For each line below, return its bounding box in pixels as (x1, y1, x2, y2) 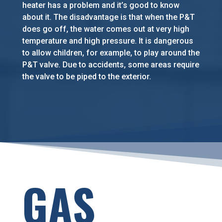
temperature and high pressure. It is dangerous (22, 36, 193, 46)
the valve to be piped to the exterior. (22, 72, 151, 82)
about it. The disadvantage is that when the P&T (22, 12, 195, 22)
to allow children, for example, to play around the (22, 48, 200, 58)
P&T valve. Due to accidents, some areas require (22, 60, 199, 70)
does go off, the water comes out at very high (22, 24, 189, 34)
